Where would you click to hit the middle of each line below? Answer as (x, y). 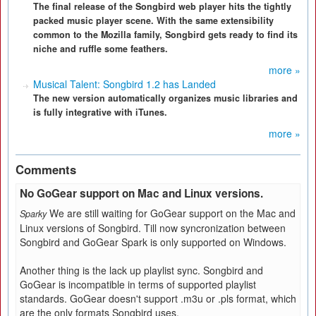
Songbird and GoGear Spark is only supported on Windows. (153, 242)
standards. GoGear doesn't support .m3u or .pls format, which (158, 298)
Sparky (33, 214)
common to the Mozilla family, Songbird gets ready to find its (165, 35)
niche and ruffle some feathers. (101, 49)
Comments (46, 169)
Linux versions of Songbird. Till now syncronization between (153, 228)
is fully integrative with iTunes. (100, 112)
